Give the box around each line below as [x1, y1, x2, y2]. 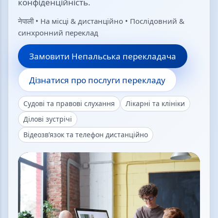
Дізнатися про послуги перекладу [29, 74, 165, 86]
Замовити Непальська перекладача [29, 51, 176, 62]
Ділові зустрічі [23, 114, 72, 124]
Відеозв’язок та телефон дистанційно [23, 130, 148, 139]
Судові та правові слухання [23, 99, 115, 108]
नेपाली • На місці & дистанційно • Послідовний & [18, 16, 184, 26]
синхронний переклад [18, 28, 98, 37]
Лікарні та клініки [126, 99, 185, 108]
